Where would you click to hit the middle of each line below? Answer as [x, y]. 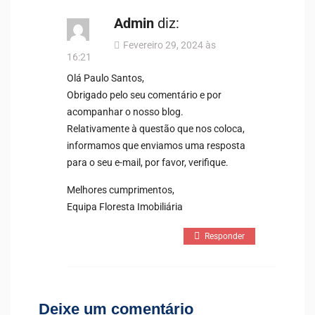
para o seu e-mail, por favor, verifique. [148, 162]
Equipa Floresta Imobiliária [125, 206]
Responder [225, 236]
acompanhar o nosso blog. [125, 111]
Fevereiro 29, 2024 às [169, 45]
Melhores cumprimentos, [121, 189]
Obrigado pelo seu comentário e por [144, 95]
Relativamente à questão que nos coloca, [156, 128]
